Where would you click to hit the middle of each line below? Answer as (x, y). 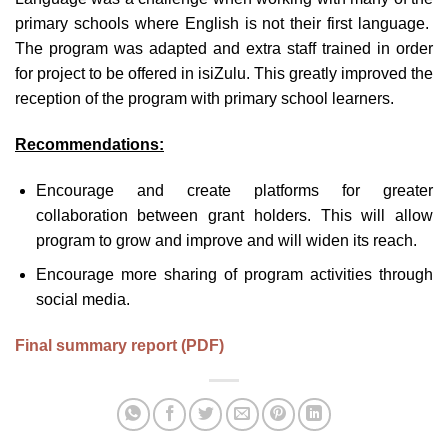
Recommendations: (89, 144)
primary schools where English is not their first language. (224, 23)
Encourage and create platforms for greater (234, 190)
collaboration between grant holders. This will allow (234, 215)
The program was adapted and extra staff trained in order (224, 48)
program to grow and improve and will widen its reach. (226, 240)
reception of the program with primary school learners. (204, 98)
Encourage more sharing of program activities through (234, 275)
